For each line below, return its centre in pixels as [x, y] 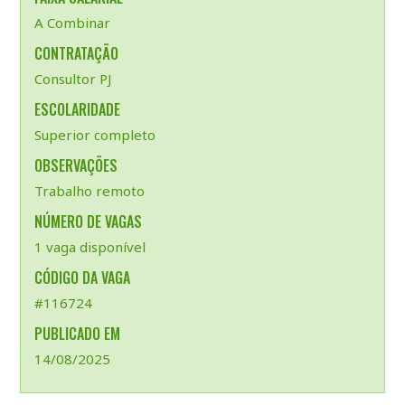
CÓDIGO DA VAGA [82, 278]
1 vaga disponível [89, 247]
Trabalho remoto [89, 191]
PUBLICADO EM [77, 334]
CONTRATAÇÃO [76, 53]
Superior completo [94, 135]
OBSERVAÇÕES [75, 165]
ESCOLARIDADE [77, 109]
